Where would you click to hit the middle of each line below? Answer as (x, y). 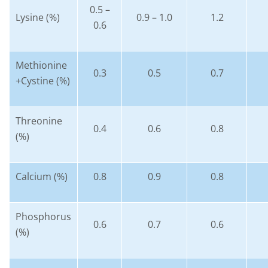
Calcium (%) (42, 176)
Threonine (39, 121)
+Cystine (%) (43, 81)
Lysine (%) (38, 17)
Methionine (41, 65)
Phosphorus (43, 217)
